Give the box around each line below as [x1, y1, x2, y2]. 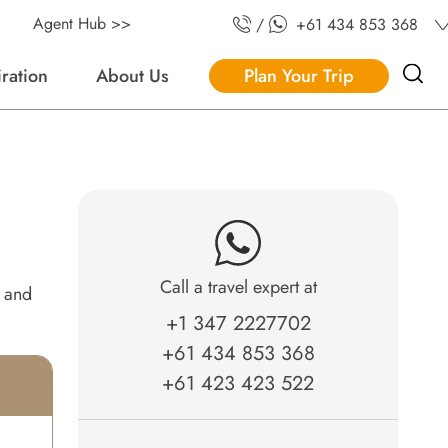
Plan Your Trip [244, 63, 354, 89]
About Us [96, 62, 169, 89]
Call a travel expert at [159, 274, 317, 300]
